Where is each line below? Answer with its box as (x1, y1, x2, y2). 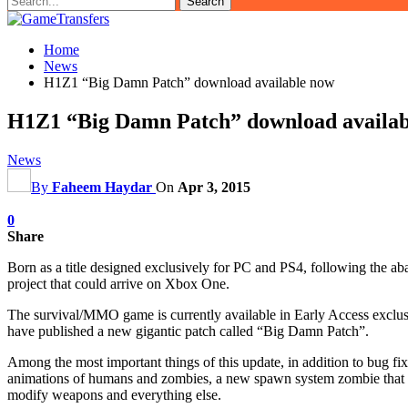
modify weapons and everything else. (7, 386, 221, 403)
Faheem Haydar (52, 178, 152, 195)
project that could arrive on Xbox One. (7, 275, 229, 291)
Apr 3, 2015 (178, 178, 250, 195)
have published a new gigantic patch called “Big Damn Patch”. (7, 322, 369, 339)
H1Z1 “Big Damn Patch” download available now (44, 75, 335, 90)
